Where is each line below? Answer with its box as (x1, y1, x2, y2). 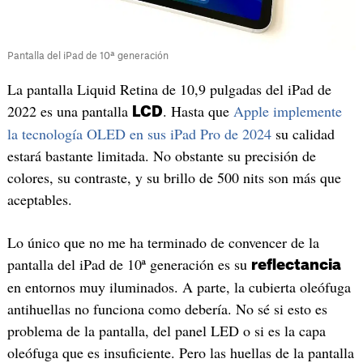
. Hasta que (162, 100, 233, 121)
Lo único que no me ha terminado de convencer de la (6, 233, 319, 253)
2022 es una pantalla (6, 100, 132, 121)
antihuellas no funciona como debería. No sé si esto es (6, 299, 327, 319)
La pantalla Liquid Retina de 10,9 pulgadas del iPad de (6, 79, 331, 99)
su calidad (271, 123, 335, 143)
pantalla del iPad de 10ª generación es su (6, 254, 251, 275)
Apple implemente (233, 100, 342, 121)
